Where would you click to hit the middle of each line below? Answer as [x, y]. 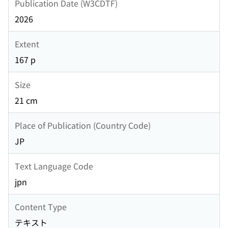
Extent [27, 44]
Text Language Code [54, 166]
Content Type [41, 206]
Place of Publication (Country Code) [83, 125]
